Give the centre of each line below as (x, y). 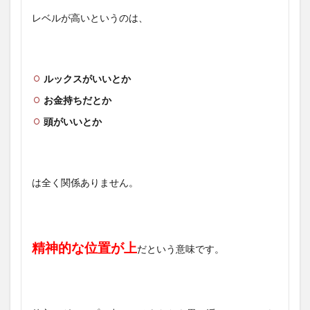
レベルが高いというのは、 (90, 17)
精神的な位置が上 (84, 247)
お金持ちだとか (77, 100)
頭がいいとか (73, 121)
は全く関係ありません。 (85, 182)
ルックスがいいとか (87, 78)
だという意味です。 (181, 248)
